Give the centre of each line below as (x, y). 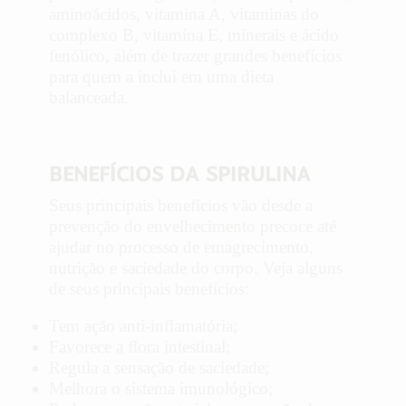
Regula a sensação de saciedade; (159, 368)
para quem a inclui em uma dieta (161, 77)
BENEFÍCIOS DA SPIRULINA (180, 174)
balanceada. (89, 98)
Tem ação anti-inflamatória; (143, 326)
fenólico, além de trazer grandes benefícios (195, 56)
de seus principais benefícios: (149, 288)
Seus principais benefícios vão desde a (181, 205)
